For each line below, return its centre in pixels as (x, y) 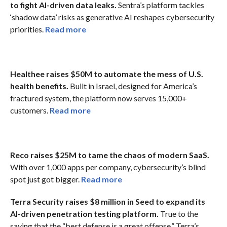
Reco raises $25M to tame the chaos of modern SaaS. (109, 155)
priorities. (27, 29)
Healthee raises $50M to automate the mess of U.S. (106, 73)
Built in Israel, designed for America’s (133, 86)
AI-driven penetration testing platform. (84, 213)
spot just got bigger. (45, 179)
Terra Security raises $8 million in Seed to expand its (107, 201)
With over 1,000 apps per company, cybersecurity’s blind (108, 167)
